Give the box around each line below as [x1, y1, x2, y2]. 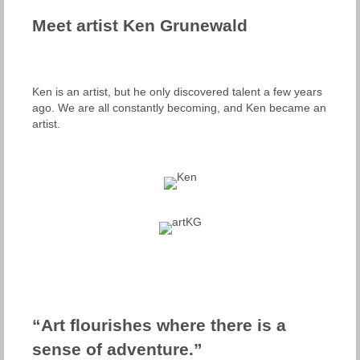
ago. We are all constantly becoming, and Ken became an [32, 101, 326, 115]
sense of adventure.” [32, 339, 202, 358]
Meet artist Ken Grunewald [32, 15, 247, 35]
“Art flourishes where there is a [32, 315, 286, 334]
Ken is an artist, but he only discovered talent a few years [32, 85, 322, 99]
